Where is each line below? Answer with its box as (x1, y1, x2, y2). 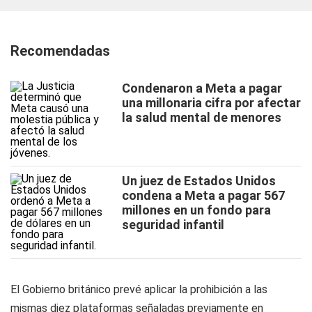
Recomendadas (10, 42, 110, 59)
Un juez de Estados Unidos (122, 173, 276, 188)
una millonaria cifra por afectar (122, 95, 301, 110)
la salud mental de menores (122, 110, 281, 125)
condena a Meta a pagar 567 (122, 188, 285, 203)
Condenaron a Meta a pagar (122, 81, 282, 95)
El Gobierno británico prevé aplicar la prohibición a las (10, 283, 267, 296)
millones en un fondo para (122, 203, 271, 217)
